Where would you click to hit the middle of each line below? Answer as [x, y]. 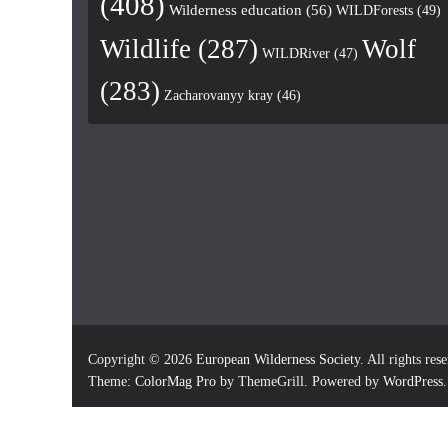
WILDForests [374, 10]
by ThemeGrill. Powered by [299, 381]
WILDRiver [296, 53]
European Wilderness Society [278, 359]
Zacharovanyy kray [218, 95]
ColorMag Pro [175, 381]
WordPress [413, 381]
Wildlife [145, 49]
